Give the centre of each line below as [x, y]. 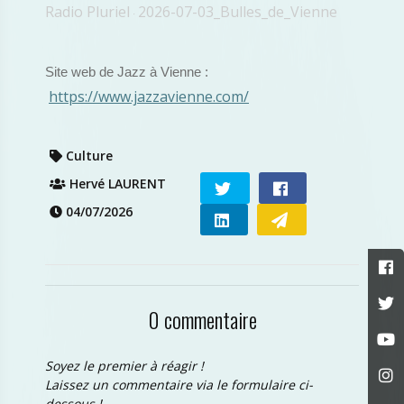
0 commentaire [202, 319]
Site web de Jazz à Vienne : [127, 72]
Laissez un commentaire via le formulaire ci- [179, 385]
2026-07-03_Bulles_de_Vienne [238, 12]
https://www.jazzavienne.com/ [149, 96]
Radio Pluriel [87, 12]
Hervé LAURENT [116, 184]
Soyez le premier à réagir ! [124, 366]
